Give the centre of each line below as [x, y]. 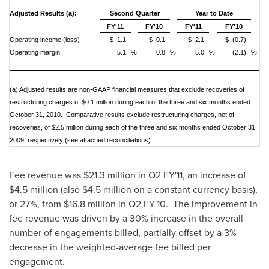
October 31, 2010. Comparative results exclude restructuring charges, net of [122, 115]
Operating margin [35, 52]
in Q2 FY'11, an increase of [191, 175]
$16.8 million [90, 204]
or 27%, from [36, 204]
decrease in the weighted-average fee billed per [110, 247]
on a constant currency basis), [195, 189]
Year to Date [214, 13]
